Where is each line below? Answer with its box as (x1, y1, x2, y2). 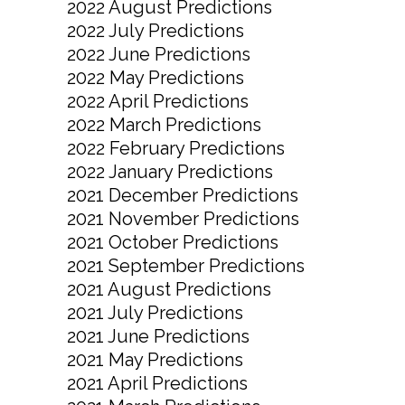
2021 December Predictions (67, 184, 298, 207)
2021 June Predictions (67, 325, 250, 348)
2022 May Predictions (67, 67, 244, 89)
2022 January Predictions (67, 161, 273, 184)
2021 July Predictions (67, 302, 243, 325)
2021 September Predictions (67, 255, 305, 278)
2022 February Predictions (67, 137, 285, 160)
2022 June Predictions (67, 43, 250, 66)
